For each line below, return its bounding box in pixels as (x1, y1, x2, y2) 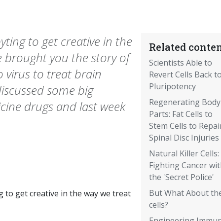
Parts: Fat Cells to (148, 109, 213, 120)
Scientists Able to (148, 57, 212, 69)
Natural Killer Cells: (148, 148, 219, 159)
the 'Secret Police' (148, 172, 214, 183)
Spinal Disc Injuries (148, 132, 219, 144)
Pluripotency (148, 81, 196, 92)
